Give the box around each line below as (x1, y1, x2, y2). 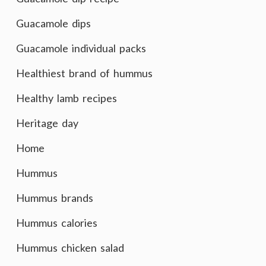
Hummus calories (16, 216, 97, 229)
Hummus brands (16, 191, 93, 204)
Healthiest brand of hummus (16, 66, 153, 80)
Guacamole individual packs (16, 42, 146, 55)
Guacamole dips (16, 17, 91, 30)
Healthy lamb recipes (16, 91, 117, 104)
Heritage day (16, 116, 78, 129)
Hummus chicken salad (16, 241, 124, 254)
